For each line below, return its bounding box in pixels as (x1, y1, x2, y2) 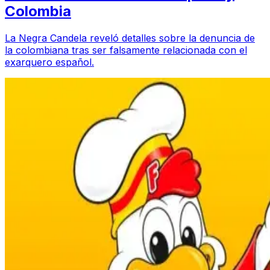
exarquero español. (5, 55, 94, 68)
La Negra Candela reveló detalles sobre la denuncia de (5, 31, 255, 44)
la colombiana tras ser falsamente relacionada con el (5, 43, 247, 56)
